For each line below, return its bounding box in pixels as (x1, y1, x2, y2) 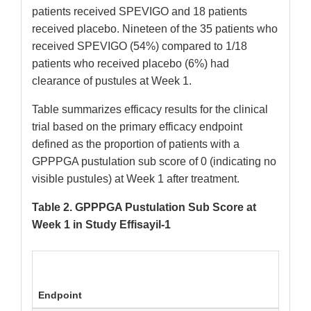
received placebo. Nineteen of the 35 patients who (32, 23, 278, 35)
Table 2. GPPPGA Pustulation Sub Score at (32, 201, 256, 214)
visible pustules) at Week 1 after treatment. (32, 173, 239, 185)
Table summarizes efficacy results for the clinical (32, 103, 268, 116)
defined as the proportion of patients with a (32, 138, 239, 151)
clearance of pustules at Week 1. (32, 75, 192, 87)
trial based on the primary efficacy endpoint (32, 121, 242, 133)
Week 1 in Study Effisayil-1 (32, 219, 171, 231)
